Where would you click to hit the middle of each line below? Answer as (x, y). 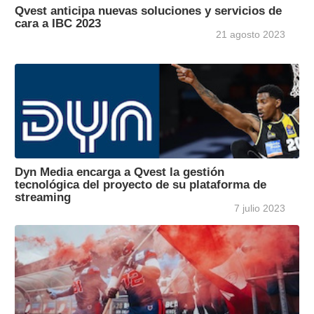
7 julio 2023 (260, 209)
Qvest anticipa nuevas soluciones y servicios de (148, 11)
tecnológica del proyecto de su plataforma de (141, 185)
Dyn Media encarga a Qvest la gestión (120, 172)
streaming (43, 197)
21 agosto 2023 (251, 35)
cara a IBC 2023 (58, 23)
